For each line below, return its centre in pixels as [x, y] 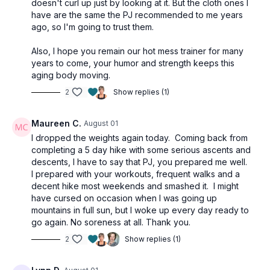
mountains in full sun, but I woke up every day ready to [140, 210]
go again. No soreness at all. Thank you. [111, 222]
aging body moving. [71, 75]
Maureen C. [56, 123]
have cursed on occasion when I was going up [124, 198]
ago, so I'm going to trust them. [93, 27]
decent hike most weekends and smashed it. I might [135, 186]
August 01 [101, 123]
